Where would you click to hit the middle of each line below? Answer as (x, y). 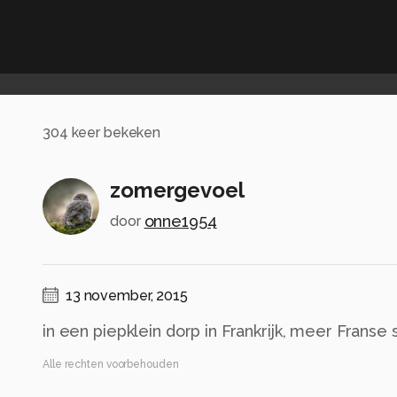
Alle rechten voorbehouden (111, 365)
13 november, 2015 (127, 296)
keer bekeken (114, 132)
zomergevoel (177, 191)
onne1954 (180, 222)
